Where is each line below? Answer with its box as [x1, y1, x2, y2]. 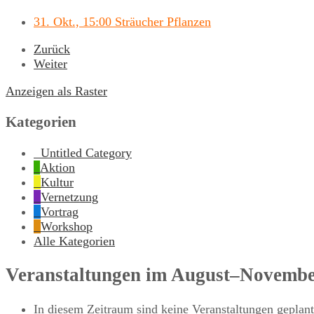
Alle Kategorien [34, 233, 115, 248]
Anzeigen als [6, 83, 75, 98]
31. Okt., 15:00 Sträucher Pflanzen [34, 14, 211, 29]
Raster [75, 83, 107, 98]
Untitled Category [41, 145, 132, 160]
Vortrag [41, 204, 78, 219]
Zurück [34, 41, 70, 56]
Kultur [41, 175, 74, 189]
